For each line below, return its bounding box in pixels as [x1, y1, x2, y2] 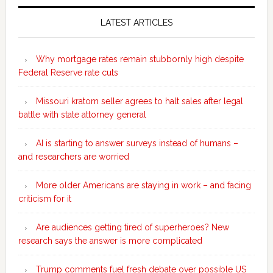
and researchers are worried [18, 152, 129, 162]
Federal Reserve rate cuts [18, 68, 118, 78]
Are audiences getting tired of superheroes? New [35, 222, 229, 233]
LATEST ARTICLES [100, 18, 172, 28]
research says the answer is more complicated [18, 236, 202, 246]
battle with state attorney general [18, 110, 146, 120]
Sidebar [5, 15, 74, 37]
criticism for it [18, 194, 71, 204]
